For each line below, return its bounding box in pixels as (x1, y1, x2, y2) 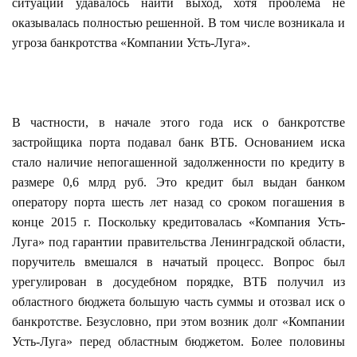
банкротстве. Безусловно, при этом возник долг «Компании (12, 315, 345, 328)
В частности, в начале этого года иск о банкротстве (12, 116, 345, 129)
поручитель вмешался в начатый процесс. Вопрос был (12, 255, 345, 269)
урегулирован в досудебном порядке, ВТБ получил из (12, 275, 345, 288)
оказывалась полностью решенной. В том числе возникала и (12, 16, 345, 29)
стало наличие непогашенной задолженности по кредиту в (12, 155, 345, 169)
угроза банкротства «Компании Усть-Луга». (12, 36, 250, 49)
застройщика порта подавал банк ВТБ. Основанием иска (12, 135, 345, 149)
